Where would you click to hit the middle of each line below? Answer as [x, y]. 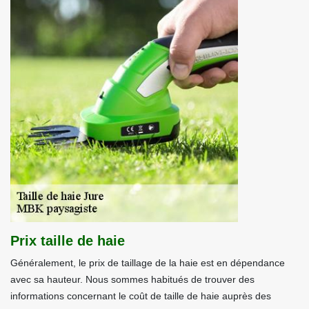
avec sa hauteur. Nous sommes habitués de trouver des [132, 279]
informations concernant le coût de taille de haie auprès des [141, 296]
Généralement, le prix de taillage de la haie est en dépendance [148, 263]
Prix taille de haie [68, 241]
